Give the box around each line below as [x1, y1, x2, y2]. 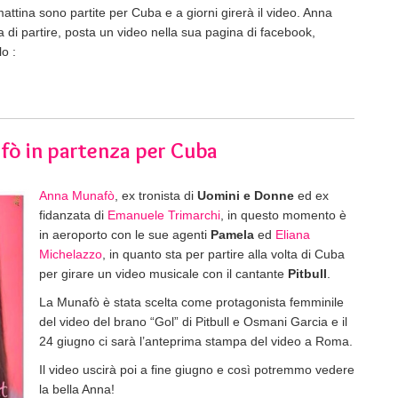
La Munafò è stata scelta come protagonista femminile [39, 294, 344, 309]
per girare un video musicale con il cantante [39, 266, 288, 281]
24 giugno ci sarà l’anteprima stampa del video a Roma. [39, 333, 353, 348]
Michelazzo [39, 246, 102, 261]
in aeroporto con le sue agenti [39, 227, 211, 242]
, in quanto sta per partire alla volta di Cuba [102, 246, 345, 261]
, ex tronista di [115, 187, 197, 203]
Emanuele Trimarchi [107, 207, 220, 222]
